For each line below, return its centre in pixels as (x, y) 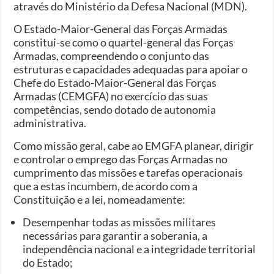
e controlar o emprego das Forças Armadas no (121, 159)
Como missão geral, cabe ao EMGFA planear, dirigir (134, 145)
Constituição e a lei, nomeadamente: (100, 199)
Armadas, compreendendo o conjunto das (112, 55)
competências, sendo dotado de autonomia (115, 109)
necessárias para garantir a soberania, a (115, 235)
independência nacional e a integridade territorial (139, 249)
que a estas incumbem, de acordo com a (106, 186)
